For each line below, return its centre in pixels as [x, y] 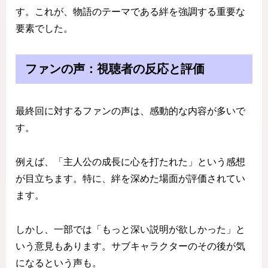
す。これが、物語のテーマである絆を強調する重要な [130, 12]
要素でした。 [44, 29]
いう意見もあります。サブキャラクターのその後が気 [130, 246]
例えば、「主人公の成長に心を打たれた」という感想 [130, 162]
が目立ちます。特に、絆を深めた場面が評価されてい [130, 179]
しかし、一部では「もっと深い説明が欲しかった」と [130, 230]
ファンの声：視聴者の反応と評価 [115, 69]
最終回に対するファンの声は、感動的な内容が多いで [130, 111]
